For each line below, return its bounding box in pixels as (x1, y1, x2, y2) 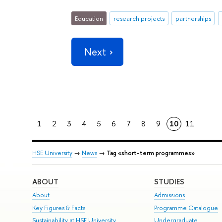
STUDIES (154, 176, 185, 187)
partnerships (175, 13, 211, 23)
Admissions (154, 191, 185, 200)
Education (75, 13, 104, 23)
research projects (113, 13, 165, 23)
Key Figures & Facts (32, 203, 85, 212)
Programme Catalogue (154, 203, 219, 212)
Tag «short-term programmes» (106, 149, 195, 158)
